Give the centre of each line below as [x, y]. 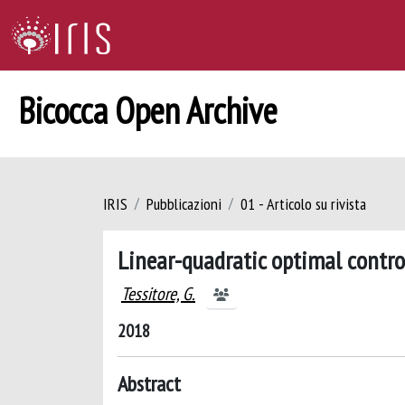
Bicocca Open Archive [148, 110]
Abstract [149, 384]
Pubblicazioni [184, 204]
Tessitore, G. [158, 294]
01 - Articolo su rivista [303, 204]
